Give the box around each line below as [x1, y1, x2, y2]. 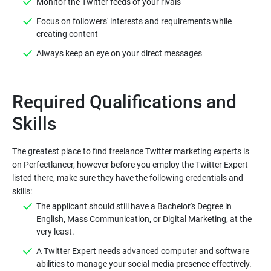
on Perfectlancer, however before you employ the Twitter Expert [12, 160, 248, 169]
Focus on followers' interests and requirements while [36, 16, 232, 26]
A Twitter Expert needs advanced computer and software [36, 246, 249, 256]
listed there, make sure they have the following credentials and [12, 173, 243, 183]
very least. [36, 227, 74, 237]
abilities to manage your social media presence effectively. [36, 259, 252, 269]
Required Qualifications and [12, 91, 237, 113]
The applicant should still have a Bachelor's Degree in [36, 201, 232, 211]
